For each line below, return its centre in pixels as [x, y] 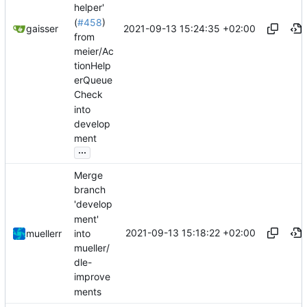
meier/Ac [94, 51]
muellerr [44, 234]
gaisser [42, 29]
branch [90, 190]
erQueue [93, 80]
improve [92, 277]
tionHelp [93, 66]
